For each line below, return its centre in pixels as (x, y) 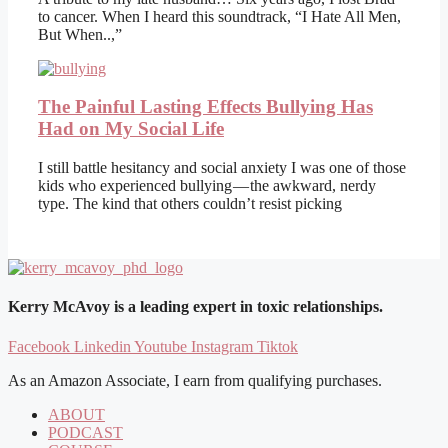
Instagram (222, 346)
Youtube (160, 346)
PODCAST (85, 432)
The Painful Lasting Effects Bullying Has (205, 107)
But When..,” (80, 34)
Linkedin (102, 346)
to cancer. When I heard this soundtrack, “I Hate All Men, (219, 16)
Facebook (39, 346)
